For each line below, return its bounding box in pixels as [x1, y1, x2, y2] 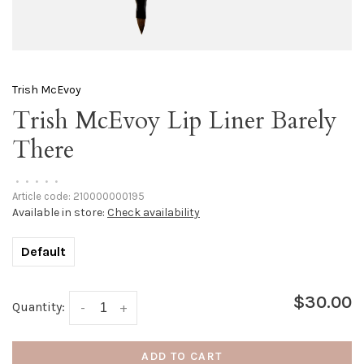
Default [21, 244, 66, 259]
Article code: [12, 190, 71, 202]
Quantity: [12, 299, 65, 314]
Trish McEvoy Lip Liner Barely [12, 104, 337, 137]
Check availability [107, 206, 200, 219]
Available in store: [12, 206, 107, 219]
